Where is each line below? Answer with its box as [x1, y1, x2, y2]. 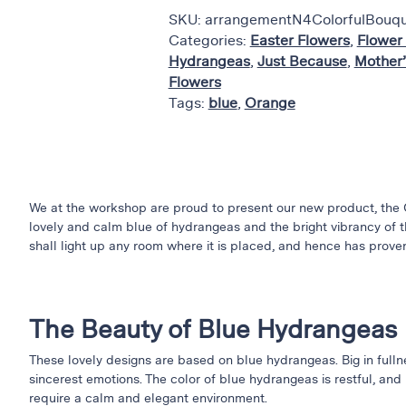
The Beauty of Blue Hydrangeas [29, 310, 398, 348]
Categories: [168, 30, 250, 52]
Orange [244, 92, 295, 114]
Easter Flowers [249, 30, 350, 52]
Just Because [256, 51, 347, 72]
